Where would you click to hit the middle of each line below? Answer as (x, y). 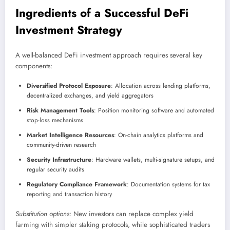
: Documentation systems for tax (168, 185)
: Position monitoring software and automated (154, 111)
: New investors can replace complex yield (131, 214)
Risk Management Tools (60, 111)
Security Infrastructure (59, 160)
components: (34, 66)
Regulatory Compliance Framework (77, 185)
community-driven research (61, 145)
